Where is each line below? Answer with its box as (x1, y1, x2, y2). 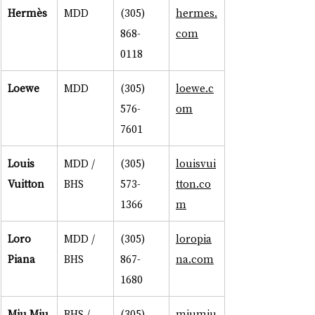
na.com (176, 252, 214, 266)
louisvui (176, 156, 216, 171)
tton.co (176, 176, 211, 191)
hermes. (176, 6, 217, 20)
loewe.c (176, 81, 214, 96)
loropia (176, 231, 212, 246)
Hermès (8, 6, 47, 20)
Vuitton (8, 176, 44, 191)
